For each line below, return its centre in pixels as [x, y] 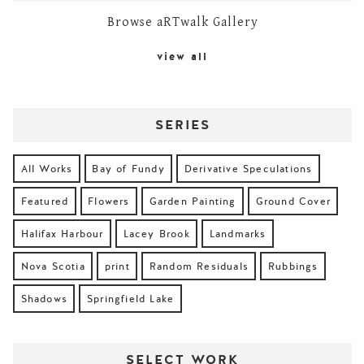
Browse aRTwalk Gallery [182, 23]
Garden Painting [193, 201]
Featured [45, 201]
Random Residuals [199, 266]
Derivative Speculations [248, 169]
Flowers [109, 201]
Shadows [44, 299]
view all [183, 57]
